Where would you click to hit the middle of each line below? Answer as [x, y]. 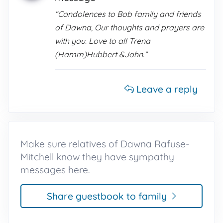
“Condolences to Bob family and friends [128, 14]
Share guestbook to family [107, 196]
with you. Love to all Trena [103, 41]
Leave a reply [166, 89]
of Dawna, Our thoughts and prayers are [129, 27]
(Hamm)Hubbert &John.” [101, 54]
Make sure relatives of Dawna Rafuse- [105, 144]
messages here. [55, 170]
